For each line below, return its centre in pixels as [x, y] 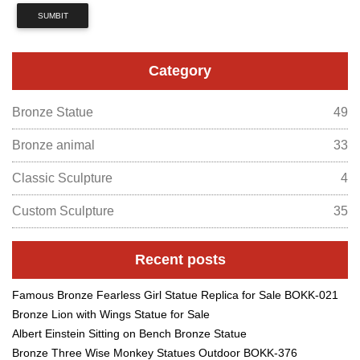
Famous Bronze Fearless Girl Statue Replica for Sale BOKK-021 [175, 295]
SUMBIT [53, 15]
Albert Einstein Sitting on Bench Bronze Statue [129, 333]
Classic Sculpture [62, 178]
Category [180, 70]
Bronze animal [53, 145]
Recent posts [180, 259]
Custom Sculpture [63, 211]
